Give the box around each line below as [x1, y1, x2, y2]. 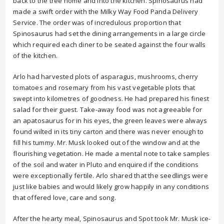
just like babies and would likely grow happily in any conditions [13, 182, 209, 191]
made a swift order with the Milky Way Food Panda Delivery [13, 7, 198, 16]
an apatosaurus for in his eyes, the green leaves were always [13, 116, 207, 125]
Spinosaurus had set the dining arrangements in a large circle [13, 29, 206, 38]
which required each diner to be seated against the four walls [13, 40, 206, 49]
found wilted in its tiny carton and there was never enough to [13, 127, 204, 136]
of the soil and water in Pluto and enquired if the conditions [13, 160, 199, 169]
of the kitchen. [13, 51, 58, 60]
